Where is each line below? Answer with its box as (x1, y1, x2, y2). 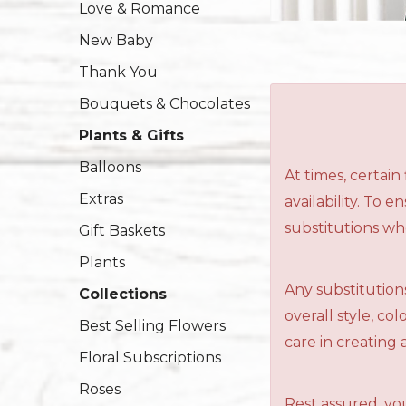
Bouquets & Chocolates (79, 95, 250, 112)
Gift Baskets (79, 222, 165, 239)
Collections (79, 285, 167, 303)
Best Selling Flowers (79, 317, 226, 334)
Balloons (79, 159, 141, 176)
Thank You (79, 63, 158, 81)
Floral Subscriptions (79, 349, 221, 366)
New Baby (79, 32, 153, 49)
